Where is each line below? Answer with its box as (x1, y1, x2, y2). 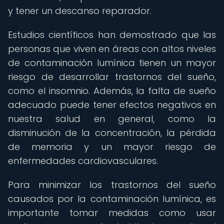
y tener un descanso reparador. (8, 4, 151, 17)
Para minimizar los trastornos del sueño (8, 178, 216, 191)
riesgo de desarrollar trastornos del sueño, (8, 70, 216, 83)
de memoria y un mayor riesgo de (8, 140, 216, 153)
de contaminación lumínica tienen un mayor (8, 56, 216, 69)
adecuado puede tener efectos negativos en (8, 98, 216, 111)
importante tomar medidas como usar (8, 206, 216, 219)
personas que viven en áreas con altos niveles (8, 42, 216, 55)
